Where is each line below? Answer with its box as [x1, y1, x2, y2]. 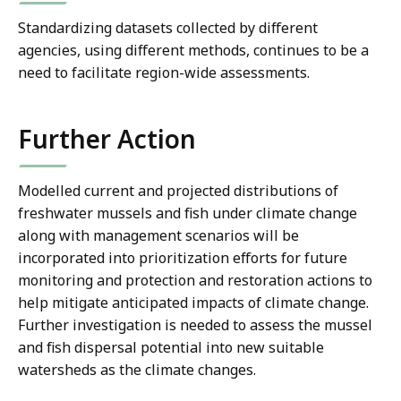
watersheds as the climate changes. [18, 360, 260, 380]
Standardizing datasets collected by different [18, 18, 318, 38]
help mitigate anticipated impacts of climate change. [18, 293, 369, 313]
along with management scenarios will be [18, 226, 299, 246]
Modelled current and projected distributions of [18, 181, 338, 201]
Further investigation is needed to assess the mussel [18, 315, 372, 336]
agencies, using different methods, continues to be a [18, 40, 369, 61]
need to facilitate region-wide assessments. [18, 63, 310, 83]
